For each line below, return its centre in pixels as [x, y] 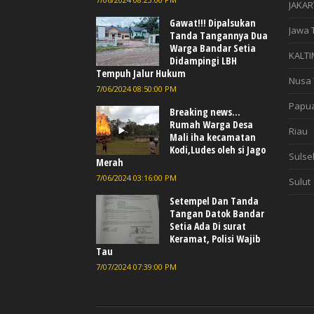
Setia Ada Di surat [208, 226]
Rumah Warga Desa [211, 125]
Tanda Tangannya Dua [219, 36]
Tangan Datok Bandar [217, 214]
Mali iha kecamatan [213, 137]
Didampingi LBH [203, 61]
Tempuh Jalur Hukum [141, 74]
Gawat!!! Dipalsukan [213, 23]
